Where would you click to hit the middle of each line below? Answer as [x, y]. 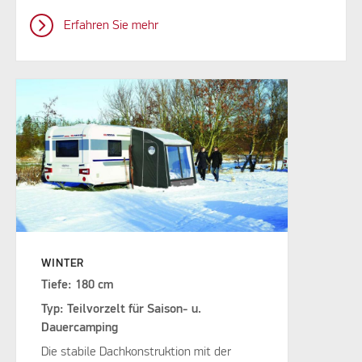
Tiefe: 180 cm [78, 286]
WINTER [63, 264]
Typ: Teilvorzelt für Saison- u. [122, 310]
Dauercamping [80, 328]
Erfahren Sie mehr [111, 25]
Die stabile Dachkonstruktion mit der [137, 353]
